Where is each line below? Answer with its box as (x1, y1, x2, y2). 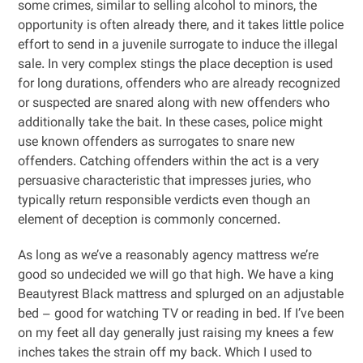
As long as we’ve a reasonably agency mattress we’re (18, 246, 319, 267)
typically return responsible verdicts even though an (18, 191, 311, 211)
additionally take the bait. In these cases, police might (18, 113, 323, 134)
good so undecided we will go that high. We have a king (18, 266, 335, 286)
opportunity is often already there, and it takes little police (18, 16, 344, 36)
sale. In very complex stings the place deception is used (18, 55, 334, 75)
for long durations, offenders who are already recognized (18, 75, 341, 95)
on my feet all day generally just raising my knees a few (18, 324, 335, 344)
